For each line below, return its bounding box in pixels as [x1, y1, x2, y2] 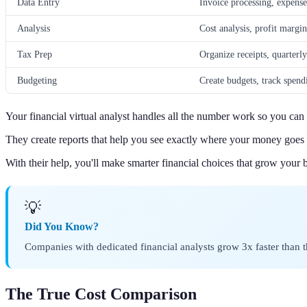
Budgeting [17, 75, 57, 86]
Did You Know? [25, 221, 99, 233]
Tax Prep [17, 49, 52, 60]
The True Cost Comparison [5, 285, 197, 304]
